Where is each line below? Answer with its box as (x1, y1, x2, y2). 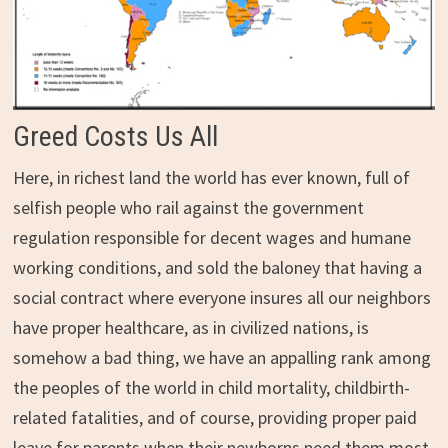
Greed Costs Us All (12, 119, 218, 153)
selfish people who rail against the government (12, 195, 364, 219)
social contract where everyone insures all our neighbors (12, 285, 431, 309)
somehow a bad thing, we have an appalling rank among (12, 345, 431, 369)
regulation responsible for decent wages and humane (12, 225, 411, 249)
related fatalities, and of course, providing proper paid (12, 405, 417, 429)
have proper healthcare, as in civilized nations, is (12, 315, 369, 339)
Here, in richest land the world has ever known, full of (12, 165, 410, 189)
